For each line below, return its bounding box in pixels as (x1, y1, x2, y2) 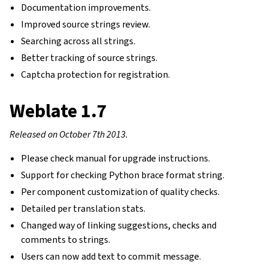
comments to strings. (21, 233, 111, 246)
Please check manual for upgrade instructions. (21, 152, 211, 165)
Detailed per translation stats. (21, 202, 146, 215)
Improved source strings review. (21, 18, 151, 31)
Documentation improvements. (21, 1, 151, 14)
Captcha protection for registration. (21, 68, 170, 81)
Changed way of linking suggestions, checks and (21, 219, 217, 232)
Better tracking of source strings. (21, 51, 158, 64)
